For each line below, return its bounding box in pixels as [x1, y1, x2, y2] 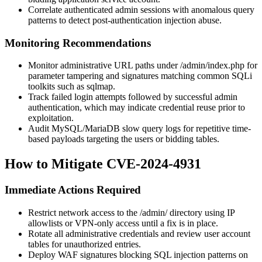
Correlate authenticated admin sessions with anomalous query [28, 4, 254, 15]
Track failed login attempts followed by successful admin [28, 92, 237, 102]
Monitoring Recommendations [5, 36, 151, 49]
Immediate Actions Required [5, 184, 141, 196]
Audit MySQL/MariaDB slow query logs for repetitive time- [28, 123, 251, 134]
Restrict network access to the [28, 207, 140, 218]
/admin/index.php [180, 60, 244, 71]
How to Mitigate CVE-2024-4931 [5, 156, 201, 172]
